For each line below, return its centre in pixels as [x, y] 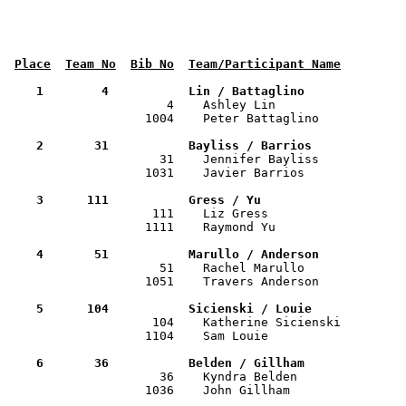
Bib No [152, 63]
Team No [91, 63]
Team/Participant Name [265, 63]
